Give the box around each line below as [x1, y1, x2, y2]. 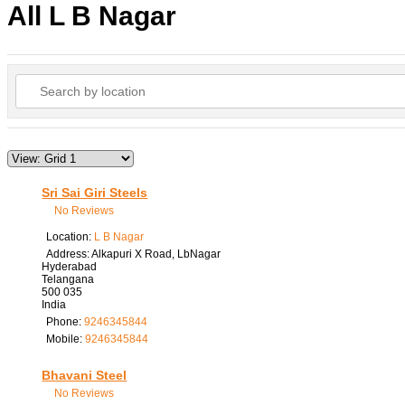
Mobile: [45, 332, 85, 345]
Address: [45, 247, 91, 260]
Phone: [45, 315, 84, 328]
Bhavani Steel [42, 367, 127, 382]
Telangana [42, 272, 95, 286]
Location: [45, 230, 94, 243]
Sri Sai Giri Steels [42, 184, 148, 200]
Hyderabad [42, 259, 98, 273]
